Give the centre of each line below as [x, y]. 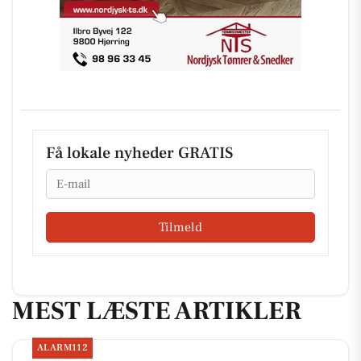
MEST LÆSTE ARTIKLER [157, 311]
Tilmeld [180, 227]
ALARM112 [62, 348]
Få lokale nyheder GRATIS [139, 153]
